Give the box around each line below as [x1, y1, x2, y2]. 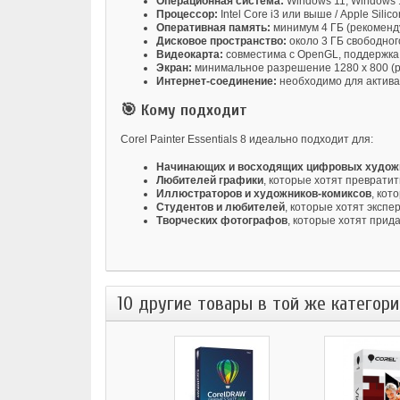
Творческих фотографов [156, 214, 287, 228]
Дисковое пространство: [156, 35, 287, 48]
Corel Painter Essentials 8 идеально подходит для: [121, 133, 373, 146]
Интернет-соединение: [156, 75, 277, 88]
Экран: [156, 62, 192, 75]
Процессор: [156, 8, 218, 21]
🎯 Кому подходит [121, 101, 247, 121]
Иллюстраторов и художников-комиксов [156, 187, 371, 201]
